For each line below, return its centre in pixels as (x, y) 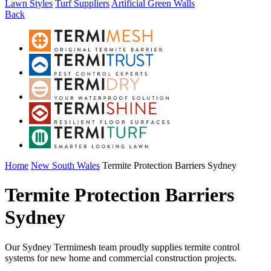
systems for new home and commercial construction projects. (121, 258)
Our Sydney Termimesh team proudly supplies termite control (122, 247)
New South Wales (65, 165)
